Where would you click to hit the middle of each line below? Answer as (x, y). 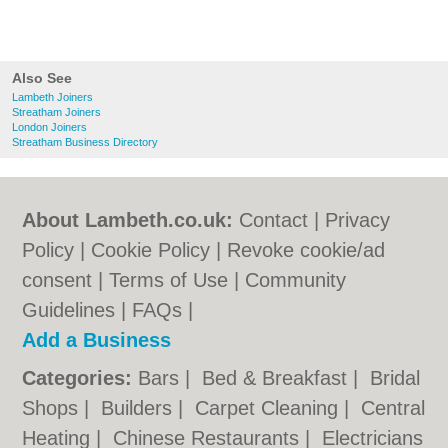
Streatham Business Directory (85, 142)
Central (393, 408)
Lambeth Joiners (52, 97)
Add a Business (97, 340)
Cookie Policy (151, 250)
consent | (66, 280)
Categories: (77, 378)
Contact (274, 220)
